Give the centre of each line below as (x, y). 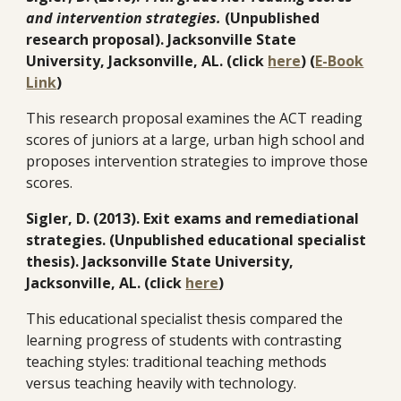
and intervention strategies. (124, 18)
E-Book (340, 61)
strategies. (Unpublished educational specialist (196, 240)
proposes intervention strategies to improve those (197, 161)
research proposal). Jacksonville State (162, 39)
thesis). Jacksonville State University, (160, 261)
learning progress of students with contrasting (184, 340)
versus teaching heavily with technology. (162, 383)
